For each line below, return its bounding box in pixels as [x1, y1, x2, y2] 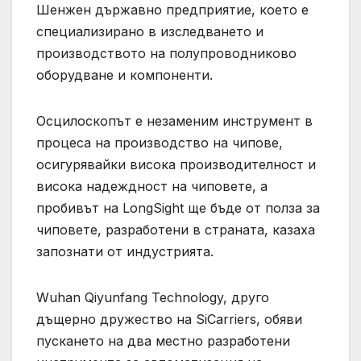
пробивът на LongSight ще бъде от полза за [36, 199, 320, 216]
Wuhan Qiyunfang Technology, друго [36, 288, 269, 305]
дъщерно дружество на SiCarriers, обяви [36, 310, 302, 327]
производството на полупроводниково [36, 44, 297, 61]
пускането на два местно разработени [36, 332, 290, 349]
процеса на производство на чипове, [36, 134, 283, 151]
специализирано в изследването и [36, 23, 263, 39]
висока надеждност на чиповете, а [36, 177, 268, 194]
